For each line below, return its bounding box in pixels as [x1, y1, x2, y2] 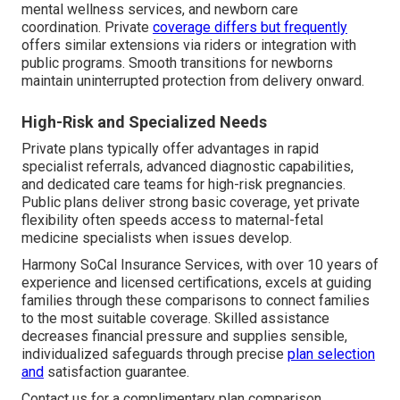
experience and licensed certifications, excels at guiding [21, 274, 371, 292]
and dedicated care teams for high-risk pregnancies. [21, 176, 346, 194]
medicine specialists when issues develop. [21, 229, 292, 247]
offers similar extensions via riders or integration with [21, 37, 356, 54]
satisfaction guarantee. [44, 363, 189, 381]
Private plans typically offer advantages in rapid [21, 140, 319, 158]
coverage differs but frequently [153, 19, 347, 37]
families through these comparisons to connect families [21, 292, 370, 310]
